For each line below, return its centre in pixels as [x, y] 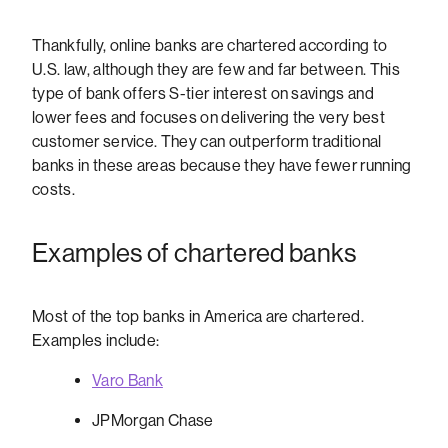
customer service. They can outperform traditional [207, 141]
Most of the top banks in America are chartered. [198, 316]
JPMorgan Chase [153, 420]
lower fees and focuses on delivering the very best [209, 117]
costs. [53, 189]
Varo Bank [127, 380]
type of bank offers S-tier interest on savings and [203, 93]
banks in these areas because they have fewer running [222, 165]
